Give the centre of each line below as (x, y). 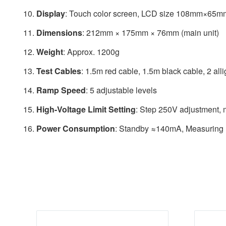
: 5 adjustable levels (121, 90)
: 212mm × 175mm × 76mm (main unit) (151, 33)
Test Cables (59, 71)
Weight (50, 52)
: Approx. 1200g (91, 52)
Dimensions (59, 33)
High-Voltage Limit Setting (86, 109)
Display (51, 13)
